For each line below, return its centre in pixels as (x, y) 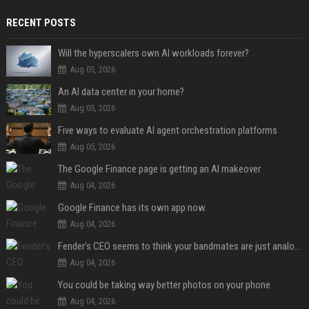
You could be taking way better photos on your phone (164, 285)
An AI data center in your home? (121, 91)
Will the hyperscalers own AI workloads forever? (153, 53)
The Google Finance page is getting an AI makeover (159, 169)
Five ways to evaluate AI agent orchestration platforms (167, 130)
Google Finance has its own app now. (132, 207)
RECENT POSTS (41, 22)
